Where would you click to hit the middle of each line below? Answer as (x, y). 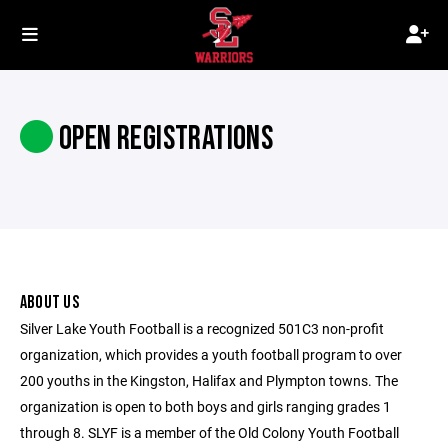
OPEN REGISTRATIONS (163, 139)
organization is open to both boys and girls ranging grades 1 (205, 406)
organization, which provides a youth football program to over (211, 354)
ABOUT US (49, 302)
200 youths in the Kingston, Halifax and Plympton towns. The (209, 380)
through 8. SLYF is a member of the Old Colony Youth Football (209, 432)
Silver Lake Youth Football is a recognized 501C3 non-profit (202, 328)
